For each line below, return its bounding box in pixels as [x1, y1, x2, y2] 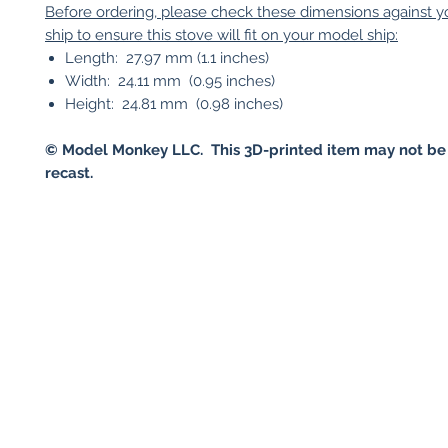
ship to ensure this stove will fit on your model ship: [45, 26, 398, 44]
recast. [45, 164, 93, 182]
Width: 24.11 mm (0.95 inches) [65, 72, 275, 90]
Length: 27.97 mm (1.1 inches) [65, 49, 269, 67]
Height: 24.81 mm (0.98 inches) [65, 95, 283, 113]
